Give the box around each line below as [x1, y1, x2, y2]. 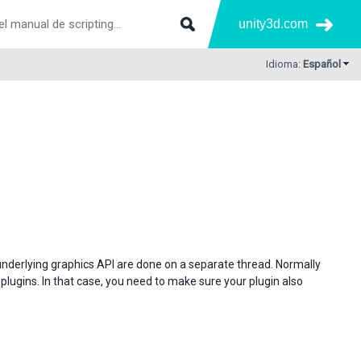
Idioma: [266, 58, 303, 70]
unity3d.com [239, 17, 308, 31]
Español [303, 58, 341, 70]
